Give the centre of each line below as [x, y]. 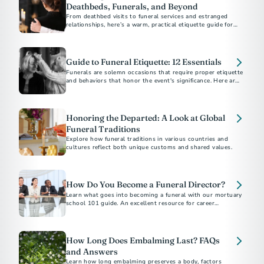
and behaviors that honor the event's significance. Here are [152, 81]
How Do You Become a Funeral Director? [146, 184]
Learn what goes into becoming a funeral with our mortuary [154, 195]
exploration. [83, 212]
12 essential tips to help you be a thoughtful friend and [148, 89]
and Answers [92, 252]
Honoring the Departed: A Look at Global [146, 118]
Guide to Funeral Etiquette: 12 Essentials [144, 62]
